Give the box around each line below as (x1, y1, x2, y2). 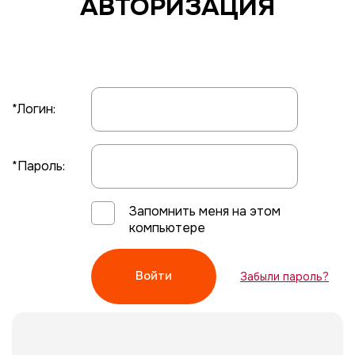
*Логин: (12, 101, 55, 118)
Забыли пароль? (240, 269, 329, 284)
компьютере (129, 219, 205, 236)
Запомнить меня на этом (129, 202, 281, 219)
